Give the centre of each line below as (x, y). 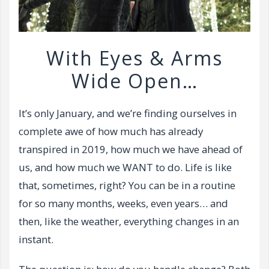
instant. (36, 239)
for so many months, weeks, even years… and (123, 203)
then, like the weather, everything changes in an (129, 221)
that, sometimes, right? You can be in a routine (127, 185)
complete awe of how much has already (111, 131)
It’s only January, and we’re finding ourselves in (128, 113)
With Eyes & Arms (134, 58)
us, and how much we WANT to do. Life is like (125, 167)
